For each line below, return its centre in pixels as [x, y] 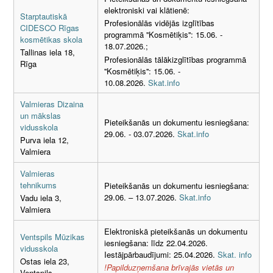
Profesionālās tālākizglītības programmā [175, 59]
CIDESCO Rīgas [50, 27]
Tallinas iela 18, [48, 52]
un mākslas [41, 115]
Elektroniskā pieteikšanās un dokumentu [176, 231]
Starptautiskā [44, 16]
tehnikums [38, 185]
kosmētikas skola [51, 39]
